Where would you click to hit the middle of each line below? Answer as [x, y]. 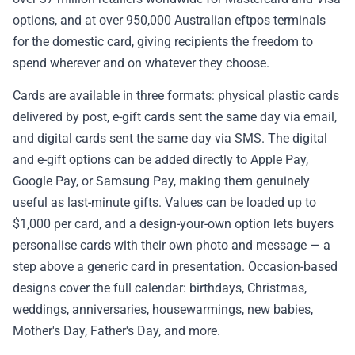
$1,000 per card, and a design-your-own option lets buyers [173, 223]
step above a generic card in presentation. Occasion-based [175, 266]
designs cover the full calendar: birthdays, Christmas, [160, 288]
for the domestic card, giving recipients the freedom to [163, 42]
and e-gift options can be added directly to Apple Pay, [160, 159]
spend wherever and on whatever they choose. [141, 63]
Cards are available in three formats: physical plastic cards [176, 95]
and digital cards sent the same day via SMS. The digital [170, 138]
